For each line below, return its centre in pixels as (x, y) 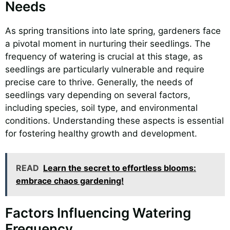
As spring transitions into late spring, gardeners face (113, 31)
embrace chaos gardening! (70, 181)
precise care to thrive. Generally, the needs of (99, 82)
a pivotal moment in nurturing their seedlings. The (108, 43)
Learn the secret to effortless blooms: (120, 168)
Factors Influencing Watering (98, 213)
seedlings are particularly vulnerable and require (105, 69)
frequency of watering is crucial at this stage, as (104, 56)
